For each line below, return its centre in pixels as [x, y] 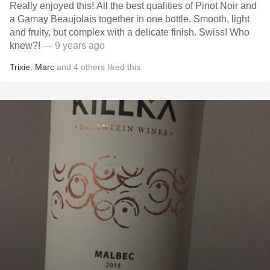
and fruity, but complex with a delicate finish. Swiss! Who [130, 32]
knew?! [25, 46]
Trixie [20, 67]
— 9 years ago [73, 46]
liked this [123, 67]
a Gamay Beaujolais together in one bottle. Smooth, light [130, 19]
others [93, 67]
